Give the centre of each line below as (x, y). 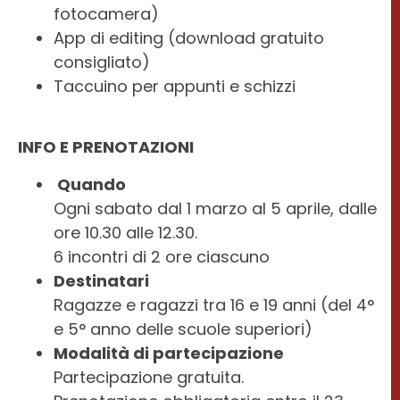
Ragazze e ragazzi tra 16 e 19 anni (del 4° (214, 304)
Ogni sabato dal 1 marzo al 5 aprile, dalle (215, 208)
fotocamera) (106, 13)
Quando (90, 184)
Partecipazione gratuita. (149, 377)
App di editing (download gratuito (189, 37)
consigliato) (102, 62)
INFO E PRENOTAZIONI (106, 147)
